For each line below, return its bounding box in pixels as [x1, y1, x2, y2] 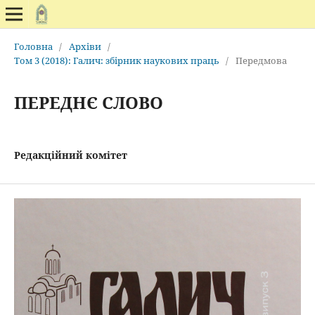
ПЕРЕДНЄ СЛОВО [13, 90, 163, 114]
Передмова [235, 53, 287, 67]
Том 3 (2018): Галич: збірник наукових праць [13, 53, 219, 67]
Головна [13, 39, 53, 53]
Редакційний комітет [13, 148, 127, 162]
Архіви [68, 39, 101, 53]
